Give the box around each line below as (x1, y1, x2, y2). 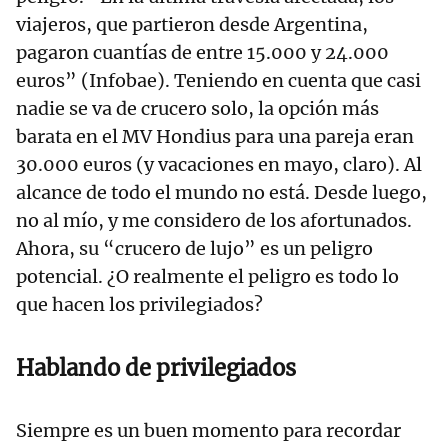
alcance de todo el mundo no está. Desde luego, (16, 181, 427, 205)
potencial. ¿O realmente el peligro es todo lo (16, 265, 399, 289)
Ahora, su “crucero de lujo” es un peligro (16, 237, 373, 261)
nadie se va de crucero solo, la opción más (16, 97, 379, 121)
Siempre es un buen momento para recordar (16, 419, 401, 443)
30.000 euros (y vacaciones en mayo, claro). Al (16, 153, 422, 177)
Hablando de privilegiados (16, 354, 296, 383)
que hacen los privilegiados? (16, 293, 263, 317)
